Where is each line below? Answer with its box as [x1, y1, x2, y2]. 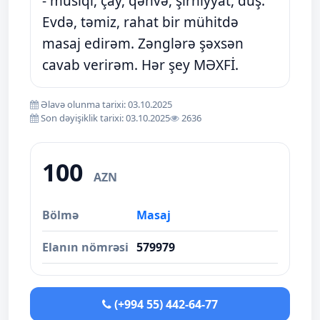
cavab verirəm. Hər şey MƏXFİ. [42, 56, 239, 74]
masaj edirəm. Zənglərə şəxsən [42, 34, 244, 53]
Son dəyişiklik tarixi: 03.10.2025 [39, 111, 170, 124]
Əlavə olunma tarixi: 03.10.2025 [39, 98, 172, 111]
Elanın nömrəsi [42, 239, 129, 255]
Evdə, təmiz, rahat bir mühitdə [42, 13, 239, 31]
